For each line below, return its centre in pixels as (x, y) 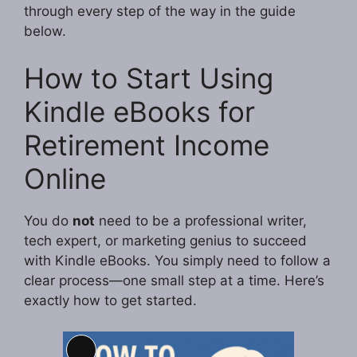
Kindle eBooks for (139, 112)
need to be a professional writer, (201, 221)
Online (65, 179)
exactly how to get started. (110, 301)
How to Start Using (149, 78)
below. (45, 31)
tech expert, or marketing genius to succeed (165, 241)
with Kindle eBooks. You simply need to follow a (177, 261)
